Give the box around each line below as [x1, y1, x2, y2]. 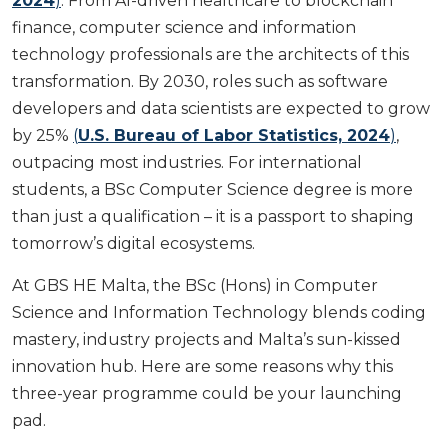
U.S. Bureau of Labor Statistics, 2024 [78, 125, 390, 145]
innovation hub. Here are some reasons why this [12, 356, 393, 376]
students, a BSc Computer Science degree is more [12, 179, 413, 199]
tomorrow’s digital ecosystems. [12, 233, 255, 253]
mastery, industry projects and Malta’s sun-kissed [12, 329, 401, 349]
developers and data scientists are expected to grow [12, 98, 430, 118]
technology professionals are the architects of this [12, 44, 409, 64]
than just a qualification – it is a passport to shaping [12, 206, 414, 226]
